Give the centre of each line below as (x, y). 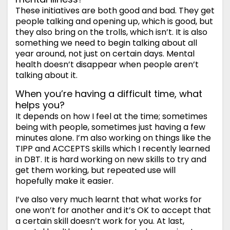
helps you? (40, 105)
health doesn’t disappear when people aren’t (107, 65)
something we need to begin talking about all (106, 43)
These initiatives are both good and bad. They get (115, 11)
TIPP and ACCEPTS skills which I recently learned (113, 149)
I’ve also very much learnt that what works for (109, 200)
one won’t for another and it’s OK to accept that (113, 210)
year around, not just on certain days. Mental (105, 54)
